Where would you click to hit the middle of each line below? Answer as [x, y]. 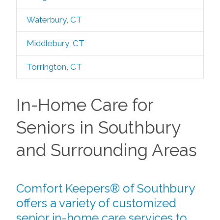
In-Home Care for [84, 105]
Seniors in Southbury [98, 127]
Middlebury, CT [55, 43]
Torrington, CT [54, 67]
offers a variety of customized [96, 203]
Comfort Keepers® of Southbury [105, 188]
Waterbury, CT [54, 20]
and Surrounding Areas [106, 150]
